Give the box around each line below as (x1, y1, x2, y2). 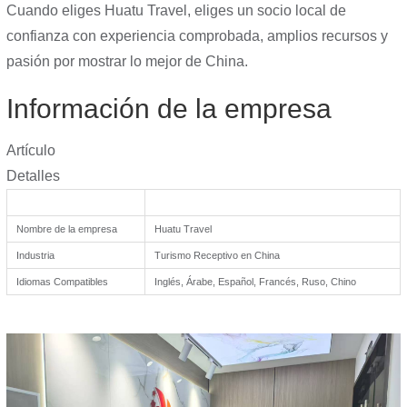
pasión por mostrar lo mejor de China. (6, 54, 248, 69)
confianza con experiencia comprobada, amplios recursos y (6, 28, 388, 44)
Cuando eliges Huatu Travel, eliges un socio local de (6, 3, 346, 18)
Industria (16, 250, 55, 261)
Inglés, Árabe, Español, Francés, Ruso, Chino (154, 276, 356, 287)
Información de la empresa (6, 94, 332, 124)
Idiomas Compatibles (16, 276, 108, 287)
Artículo (6, 143, 55, 158)
